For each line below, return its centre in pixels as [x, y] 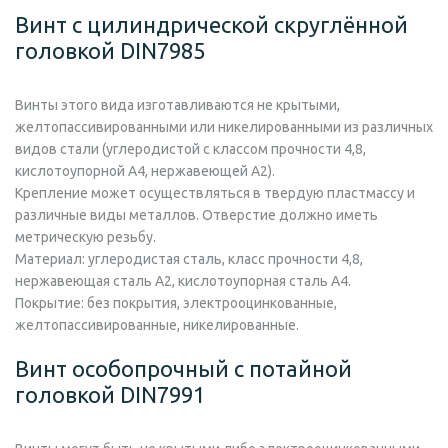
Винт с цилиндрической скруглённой [211, 24]
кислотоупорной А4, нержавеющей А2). [145, 170]
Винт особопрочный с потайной [183, 368]
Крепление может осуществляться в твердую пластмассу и [215, 192]
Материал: [50, 258]
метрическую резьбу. [85, 236]
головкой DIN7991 [110, 394]
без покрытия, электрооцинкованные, [210, 302]
